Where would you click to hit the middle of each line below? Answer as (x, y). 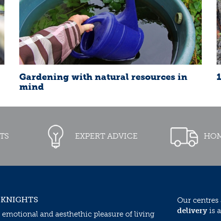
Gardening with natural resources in (103, 77)
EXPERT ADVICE (106, 136)
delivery (192, 211)
